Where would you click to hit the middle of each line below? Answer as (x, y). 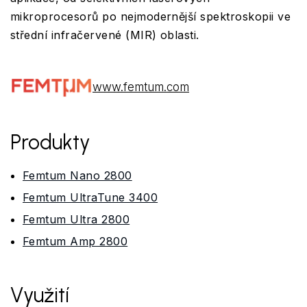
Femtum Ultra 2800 (76, 219)
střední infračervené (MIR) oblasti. (105, 35)
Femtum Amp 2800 (75, 241)
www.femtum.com (141, 87)
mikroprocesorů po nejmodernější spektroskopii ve (151, 16)
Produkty (50, 142)
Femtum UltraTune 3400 (90, 197)
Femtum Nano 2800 (77, 175)
